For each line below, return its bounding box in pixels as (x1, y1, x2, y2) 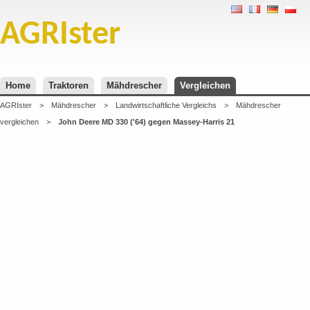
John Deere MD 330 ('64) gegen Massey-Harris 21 (58, 118, 235, 126)
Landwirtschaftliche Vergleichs (116, 101, 217, 109)
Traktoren (48, 80, 89, 91)
